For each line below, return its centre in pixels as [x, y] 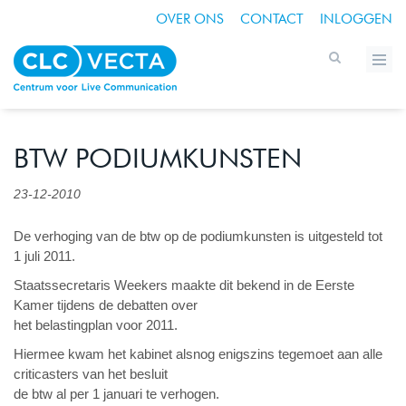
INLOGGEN [356, 19]
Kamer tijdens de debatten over [106, 305]
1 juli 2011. [44, 256]
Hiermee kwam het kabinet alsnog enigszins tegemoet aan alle [198, 354]
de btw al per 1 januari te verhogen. [116, 394]
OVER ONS [190, 19]
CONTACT [272, 19]
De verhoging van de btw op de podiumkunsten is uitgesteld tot [198, 236]
